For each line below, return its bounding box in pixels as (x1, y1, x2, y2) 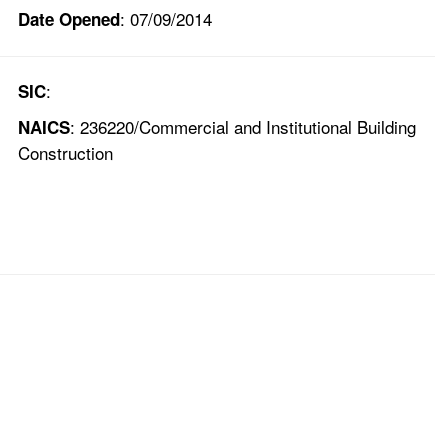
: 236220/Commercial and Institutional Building (70, 114, 416, 140)
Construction (18, 140, 113, 166)
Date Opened (18, 7, 120, 32)
